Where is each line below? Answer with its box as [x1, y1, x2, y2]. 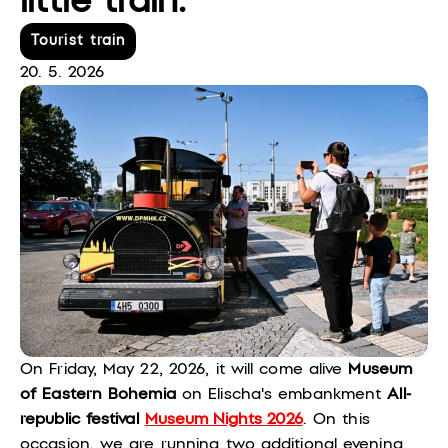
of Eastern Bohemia [20, 386, 176, 402]
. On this [302, 411, 370, 427]
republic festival [20, 411, 145, 427]
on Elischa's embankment [175, 386, 388, 402]
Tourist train [31, 35, 126, 48]
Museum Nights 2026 [144, 411, 303, 427]
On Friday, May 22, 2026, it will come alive [20, 361, 349, 377]
